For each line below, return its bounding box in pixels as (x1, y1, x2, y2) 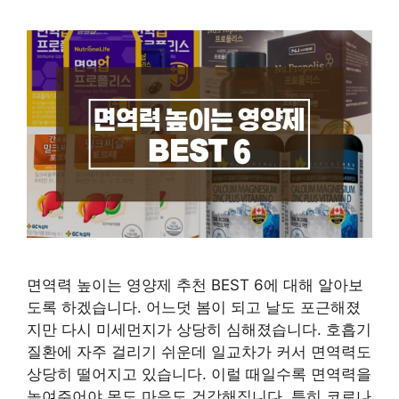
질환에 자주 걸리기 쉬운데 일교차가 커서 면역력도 (27, 342, 371, 361)
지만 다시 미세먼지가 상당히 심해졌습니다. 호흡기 (27, 320, 371, 338)
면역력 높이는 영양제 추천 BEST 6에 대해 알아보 (27, 275, 363, 294)
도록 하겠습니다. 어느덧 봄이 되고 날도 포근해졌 (27, 297, 361, 316)
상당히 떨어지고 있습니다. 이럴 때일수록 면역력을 (27, 364, 371, 383)
